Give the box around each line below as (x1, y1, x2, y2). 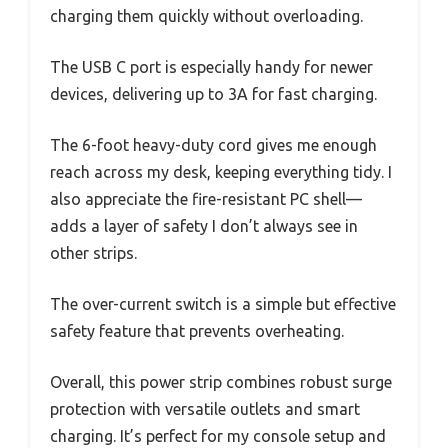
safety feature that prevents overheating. (50, 321, 344, 340)
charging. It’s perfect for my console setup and (50, 426, 386, 445)
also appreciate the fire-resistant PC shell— (50, 189, 362, 208)
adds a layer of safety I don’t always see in (50, 216, 358, 235)
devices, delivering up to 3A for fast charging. (50, 84, 377, 103)
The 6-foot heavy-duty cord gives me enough (50, 135, 377, 154)
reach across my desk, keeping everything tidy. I (50, 162, 392, 181)
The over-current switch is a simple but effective (50, 294, 396, 313)
